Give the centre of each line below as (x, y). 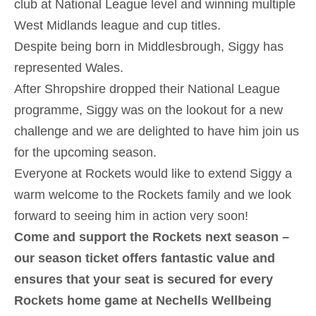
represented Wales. (69, 67)
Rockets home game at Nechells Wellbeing (143, 300)
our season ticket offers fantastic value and (145, 258)
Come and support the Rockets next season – (152, 237)
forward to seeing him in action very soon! (131, 215)
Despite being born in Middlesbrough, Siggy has (149, 46)
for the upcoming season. (85, 152)
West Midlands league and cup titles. (117, 25)
